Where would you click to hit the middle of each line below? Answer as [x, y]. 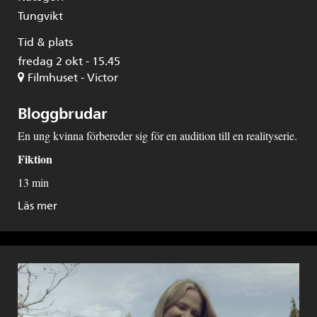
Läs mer [38, 205]
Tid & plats [45, 42]
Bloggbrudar [63, 113]
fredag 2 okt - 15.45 [69, 61]
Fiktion [35, 158]
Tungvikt [40, 16]
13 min [33, 182]
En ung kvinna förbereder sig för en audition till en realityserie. [157, 135]
